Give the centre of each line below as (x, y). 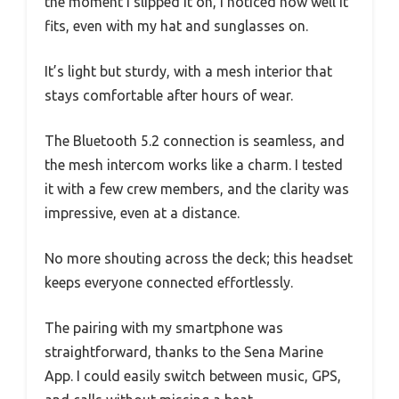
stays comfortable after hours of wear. (169, 95)
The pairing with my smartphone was (164, 327)
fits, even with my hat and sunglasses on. (176, 25)
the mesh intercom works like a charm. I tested (194, 164)
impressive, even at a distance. (142, 212)
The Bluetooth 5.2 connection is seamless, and (195, 140)
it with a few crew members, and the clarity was (197, 188)
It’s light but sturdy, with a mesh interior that (188, 71)
